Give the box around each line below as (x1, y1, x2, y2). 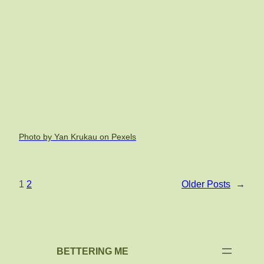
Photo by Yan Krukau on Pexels (19, 132, 136, 141)
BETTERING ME (57, 246, 128, 256)
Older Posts (181, 179, 230, 189)
